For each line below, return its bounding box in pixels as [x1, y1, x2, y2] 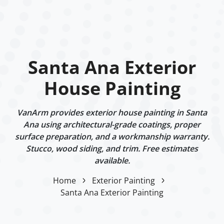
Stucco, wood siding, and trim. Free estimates [26, 142, 198, 154]
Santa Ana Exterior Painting [60, 186, 163, 198]
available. [94, 154, 130, 166]
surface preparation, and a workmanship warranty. [14, 130, 209, 142]
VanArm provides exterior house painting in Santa [17, 106, 207, 118]
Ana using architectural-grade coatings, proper [23, 118, 200, 130]
